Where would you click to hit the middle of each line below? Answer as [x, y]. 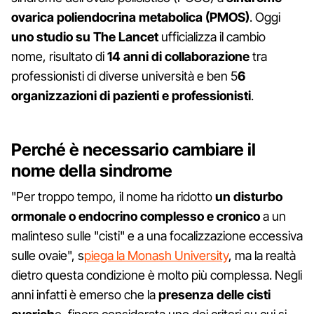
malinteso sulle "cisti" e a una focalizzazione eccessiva [157, 235]
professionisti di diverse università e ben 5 [124, 76]
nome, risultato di [59, 56]
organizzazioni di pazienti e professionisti [131, 95]
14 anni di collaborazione [178, 56]
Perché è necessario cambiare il [134, 149]
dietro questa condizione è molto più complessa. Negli [157, 275]
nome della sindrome [92, 170]
